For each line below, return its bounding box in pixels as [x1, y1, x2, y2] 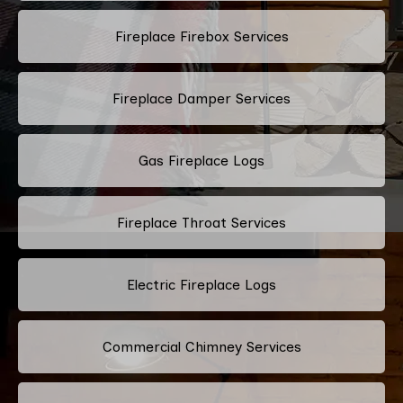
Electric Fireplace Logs [127, 275, 276, 293]
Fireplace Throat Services [117, 213, 286, 231]
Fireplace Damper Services [112, 89, 291, 107]
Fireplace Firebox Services [114, 27, 289, 45]
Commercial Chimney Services [102, 337, 301, 355]
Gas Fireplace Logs [139, 151, 264, 169]
